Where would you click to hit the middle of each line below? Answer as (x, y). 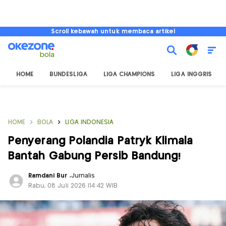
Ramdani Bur (49, 176)
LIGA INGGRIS (191, 74)
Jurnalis (83, 176)
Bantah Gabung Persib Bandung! (95, 156)
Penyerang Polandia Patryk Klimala (100, 141)
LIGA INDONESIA (90, 122)
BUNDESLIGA (68, 74)
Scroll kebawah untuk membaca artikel (113, 32)
